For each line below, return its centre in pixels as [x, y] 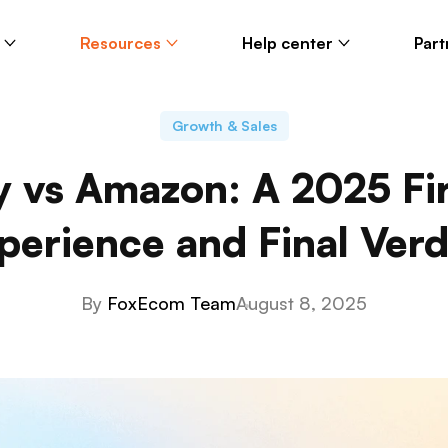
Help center [287, 43]
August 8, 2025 [301, 303]
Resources [120, 43]
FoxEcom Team [171, 303]
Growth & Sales [224, 125]
